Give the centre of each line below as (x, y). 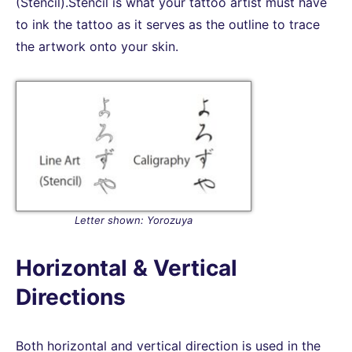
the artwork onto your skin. (97, 46)
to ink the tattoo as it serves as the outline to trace (168, 24)
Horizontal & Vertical (126, 268)
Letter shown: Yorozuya (134, 220)
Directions (71, 297)
